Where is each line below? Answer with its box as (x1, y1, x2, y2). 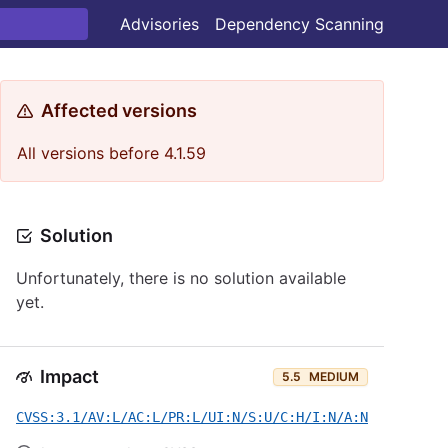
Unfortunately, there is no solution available (16, 268, 346, 288)
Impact (40, 366, 99, 387)
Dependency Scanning (215, 14, 384, 34)
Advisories (120, 14, 199, 34)
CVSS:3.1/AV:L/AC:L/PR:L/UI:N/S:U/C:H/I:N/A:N (16, 409, 368, 425)
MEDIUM (309, 369, 359, 384)
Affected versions (41, 100, 197, 121)
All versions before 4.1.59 (17, 143, 206, 163)
